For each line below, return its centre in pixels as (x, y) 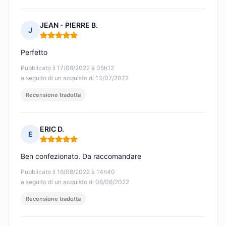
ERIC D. (52, 129)
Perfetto (34, 52)
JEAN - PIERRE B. (69, 25)
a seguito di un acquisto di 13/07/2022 (75, 78)
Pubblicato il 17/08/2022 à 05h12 (67, 68)
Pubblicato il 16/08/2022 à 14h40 (68, 172)
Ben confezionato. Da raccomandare (81, 156)
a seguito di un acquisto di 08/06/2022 (75, 182)
